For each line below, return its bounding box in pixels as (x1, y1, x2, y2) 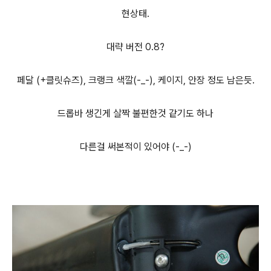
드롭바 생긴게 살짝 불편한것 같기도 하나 (57, 108, 214, 120)
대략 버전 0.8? (106, 41, 165, 53)
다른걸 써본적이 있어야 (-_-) (79, 141, 192, 153)
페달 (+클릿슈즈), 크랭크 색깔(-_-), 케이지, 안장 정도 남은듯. (16, 74, 255, 87)
